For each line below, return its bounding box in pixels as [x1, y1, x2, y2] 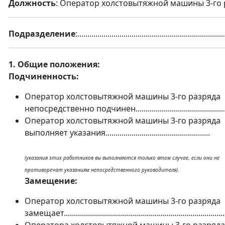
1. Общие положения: [9, 59, 100, 70]
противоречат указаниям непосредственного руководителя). [25, 166, 179, 173]
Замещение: [25, 175, 77, 186]
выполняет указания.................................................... [25, 127, 210, 138]
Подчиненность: [9, 71, 79, 82]
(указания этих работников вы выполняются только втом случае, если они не [25, 154, 219, 161]
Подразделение [9, 28, 75, 39]
